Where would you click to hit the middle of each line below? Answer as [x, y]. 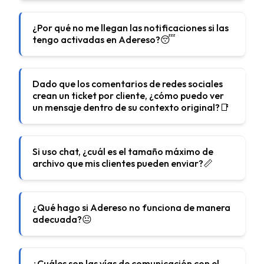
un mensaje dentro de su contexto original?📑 [131, 107]
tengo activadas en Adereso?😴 [104, 39]
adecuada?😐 [62, 219]
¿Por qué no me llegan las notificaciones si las [131, 28]
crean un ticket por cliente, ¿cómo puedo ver [128, 95]
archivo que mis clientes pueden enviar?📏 [123, 163]
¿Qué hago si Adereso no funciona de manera [131, 207]
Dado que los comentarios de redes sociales [128, 84]
